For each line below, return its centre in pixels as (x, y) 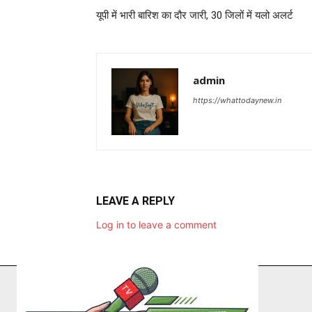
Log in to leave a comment (156, 225)
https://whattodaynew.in (237, 101)
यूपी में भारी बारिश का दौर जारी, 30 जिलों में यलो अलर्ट (195, 16)
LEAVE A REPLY (135, 201)
